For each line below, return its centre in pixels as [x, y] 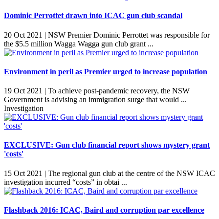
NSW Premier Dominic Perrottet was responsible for [128, 35]
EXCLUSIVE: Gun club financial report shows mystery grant [107, 145]
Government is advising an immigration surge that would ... [96, 100]
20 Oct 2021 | [25, 35]
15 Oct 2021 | [25, 173]
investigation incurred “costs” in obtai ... [66, 182]
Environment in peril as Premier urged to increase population [106, 71]
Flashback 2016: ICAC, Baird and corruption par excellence [104, 210]
